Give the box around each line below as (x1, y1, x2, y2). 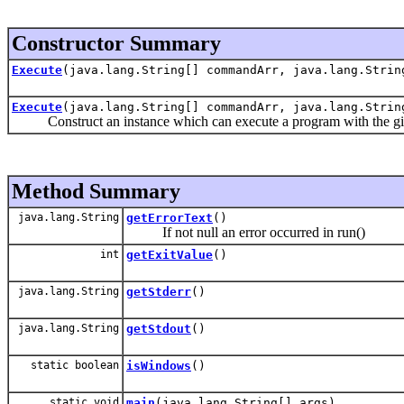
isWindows (126, 358, 191, 372)
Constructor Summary (12, 31, 221, 55)
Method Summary (12, 179, 180, 203)
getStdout (126, 321, 191, 335)
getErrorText (126, 210, 213, 225)
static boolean (31, 358, 119, 372)
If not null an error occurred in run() (126, 224, 365, 240)
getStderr (126, 284, 191, 298)
